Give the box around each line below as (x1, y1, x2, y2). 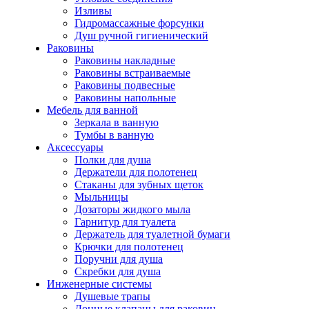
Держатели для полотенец (74, 166, 197, 178)
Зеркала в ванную (74, 116, 159, 128)
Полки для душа (74, 153, 151, 166)
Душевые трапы (74, 290, 150, 302)
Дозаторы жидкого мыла (74, 203, 190, 215)
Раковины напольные (74, 91, 176, 103)
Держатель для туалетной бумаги (74, 228, 230, 240)
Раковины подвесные (74, 79, 175, 91)
